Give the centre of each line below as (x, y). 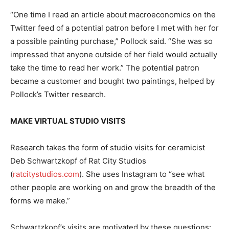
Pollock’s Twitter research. (58, 95)
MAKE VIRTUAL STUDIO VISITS (68, 121)
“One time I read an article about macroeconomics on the (113, 15)
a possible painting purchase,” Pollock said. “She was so (111, 41)
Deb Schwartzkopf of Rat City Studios (78, 161)
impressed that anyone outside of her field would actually (114, 55)
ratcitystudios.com (46, 174)
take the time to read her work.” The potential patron (105, 68)
